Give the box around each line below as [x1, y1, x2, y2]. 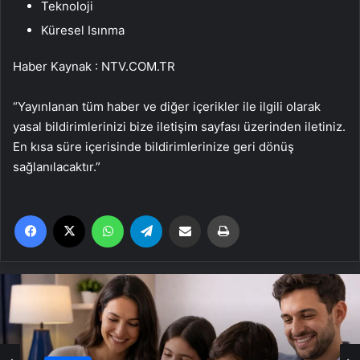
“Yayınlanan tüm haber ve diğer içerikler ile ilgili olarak [13, 98, 321, 114]
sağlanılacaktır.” [13, 158, 100, 174]
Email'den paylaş [200, 207, 231, 221]
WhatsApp [123, 207, 174, 221]
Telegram [162, 207, 207, 221]
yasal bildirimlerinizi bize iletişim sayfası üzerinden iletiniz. [13, 118, 346, 134]
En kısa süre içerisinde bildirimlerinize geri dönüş [13, 138, 294, 154]
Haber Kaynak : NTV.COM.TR [13, 58, 175, 74]
